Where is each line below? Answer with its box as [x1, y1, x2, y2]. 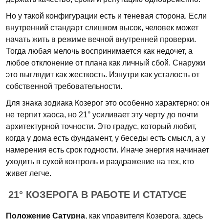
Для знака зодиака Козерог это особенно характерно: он [6, 99, 210, 107]
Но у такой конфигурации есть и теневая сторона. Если [6, 12, 207, 20]
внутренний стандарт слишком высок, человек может [6, 23, 198, 32]
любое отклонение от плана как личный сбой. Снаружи [6, 59, 205, 67]
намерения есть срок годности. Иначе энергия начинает [6, 146, 209, 154]
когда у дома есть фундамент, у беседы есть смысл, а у [6, 134, 205, 142]
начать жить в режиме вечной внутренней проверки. [6, 35, 196, 44]
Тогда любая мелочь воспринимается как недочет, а [6, 47, 193, 55]
